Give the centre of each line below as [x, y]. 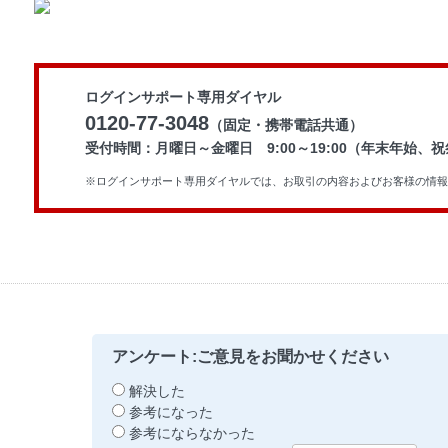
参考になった [171, 412]
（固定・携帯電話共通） [285, 125]
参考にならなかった [192, 433]
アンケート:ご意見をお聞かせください [250, 356]
